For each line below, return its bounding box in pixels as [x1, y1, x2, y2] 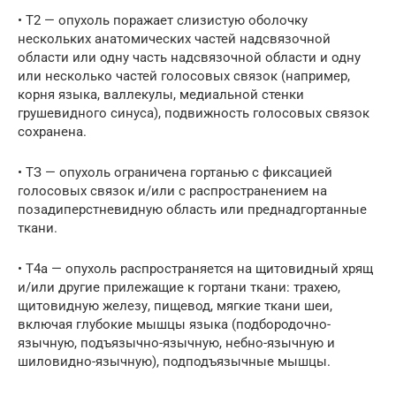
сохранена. [18, 124, 87, 141]
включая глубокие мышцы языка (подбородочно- [18, 316, 331, 333]
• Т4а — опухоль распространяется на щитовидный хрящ [18, 261, 373, 278]
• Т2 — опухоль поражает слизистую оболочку [18, 12, 308, 29]
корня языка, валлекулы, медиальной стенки [18, 87, 304, 103]
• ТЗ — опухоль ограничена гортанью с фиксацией [18, 164, 332, 181]
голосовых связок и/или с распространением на [18, 183, 327, 200]
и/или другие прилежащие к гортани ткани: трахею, [18, 279, 340, 296]
